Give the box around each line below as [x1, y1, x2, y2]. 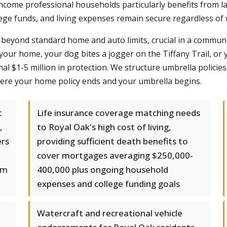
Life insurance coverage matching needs [37, 107, 200, 119]
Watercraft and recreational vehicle [37, 207, 182, 219]
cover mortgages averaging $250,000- [37, 149, 193, 161]
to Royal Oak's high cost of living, [37, 121, 171, 133]
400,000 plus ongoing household [37, 164, 168, 175]
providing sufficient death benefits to [37, 135, 188, 147]
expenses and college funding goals [37, 178, 180, 190]
